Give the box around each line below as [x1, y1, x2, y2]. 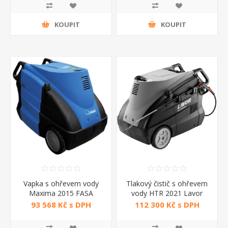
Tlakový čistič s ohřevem [126, 179, 208, 189]
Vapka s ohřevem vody [23, 179, 99, 189]
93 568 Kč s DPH [31, 199, 91, 210]
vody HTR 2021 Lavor [131, 188, 203, 198]
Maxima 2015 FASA [28, 188, 93, 198]
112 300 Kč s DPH [134, 199, 199, 210]
